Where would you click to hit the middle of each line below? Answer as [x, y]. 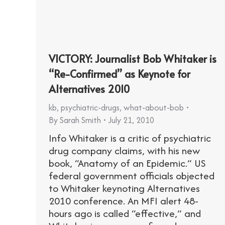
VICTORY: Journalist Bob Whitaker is [133, 59]
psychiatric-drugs [90, 107]
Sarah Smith [80, 120]
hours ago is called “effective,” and [125, 213]
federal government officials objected [132, 175]
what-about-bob [154, 107]
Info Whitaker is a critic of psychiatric [130, 138]
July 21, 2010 [131, 120]
